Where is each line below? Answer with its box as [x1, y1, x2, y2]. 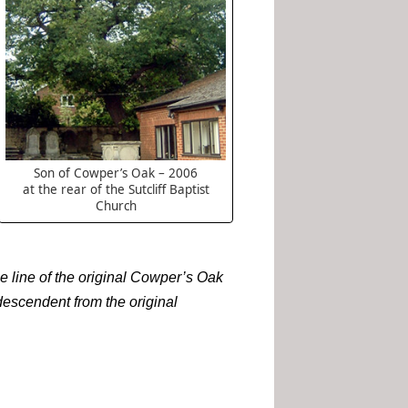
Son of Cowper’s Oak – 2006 [34, 165, 198, 182]
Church [95, 198, 137, 215]
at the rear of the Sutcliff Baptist [22, 181, 209, 199]
